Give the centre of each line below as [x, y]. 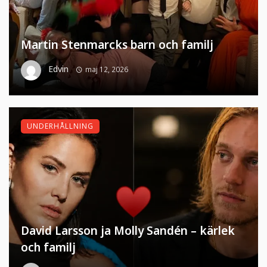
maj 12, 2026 [106, 70]
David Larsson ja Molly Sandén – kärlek [128, 231]
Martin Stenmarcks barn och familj [117, 45]
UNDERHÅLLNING [60, 126]
